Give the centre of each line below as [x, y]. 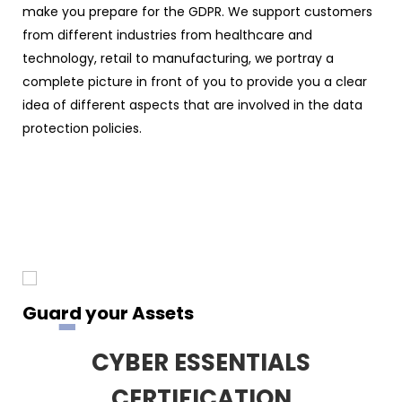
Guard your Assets [108, 313]
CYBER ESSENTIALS [201, 362]
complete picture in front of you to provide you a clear [195, 81]
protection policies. [82, 128]
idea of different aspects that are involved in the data [192, 105]
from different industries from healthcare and [167, 35]
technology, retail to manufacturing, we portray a [178, 58]
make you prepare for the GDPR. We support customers [197, 11]
